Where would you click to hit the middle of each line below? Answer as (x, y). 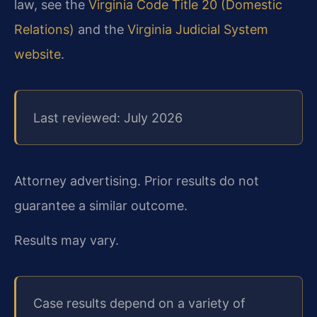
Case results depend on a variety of (139, 304)
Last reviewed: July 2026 (108, 117)
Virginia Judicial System (198, 30)
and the (101, 30)
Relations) (44, 30)
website (38, 54)
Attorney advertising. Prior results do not (137, 180)
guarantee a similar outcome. (101, 205)
